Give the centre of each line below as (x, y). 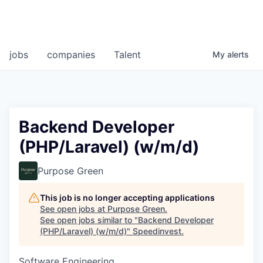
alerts (238, 55)
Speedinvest (157, 231)
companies (71, 55)
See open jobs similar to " (89, 220)
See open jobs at (74, 209)
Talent (127, 55)
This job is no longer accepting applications (127, 198)
